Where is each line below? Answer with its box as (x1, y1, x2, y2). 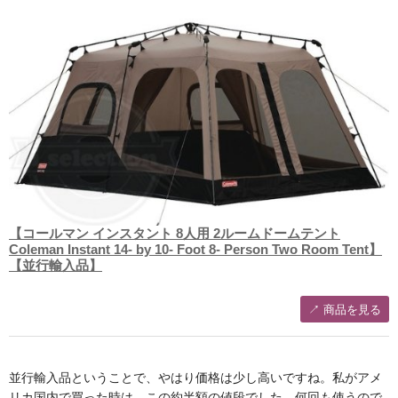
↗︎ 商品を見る (308, 302, 381, 316)
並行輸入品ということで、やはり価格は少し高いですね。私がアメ (9, 370, 382, 385)
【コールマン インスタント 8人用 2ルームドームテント (9, 225, 340, 241)
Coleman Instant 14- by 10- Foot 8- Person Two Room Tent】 (9, 241, 382, 257)
